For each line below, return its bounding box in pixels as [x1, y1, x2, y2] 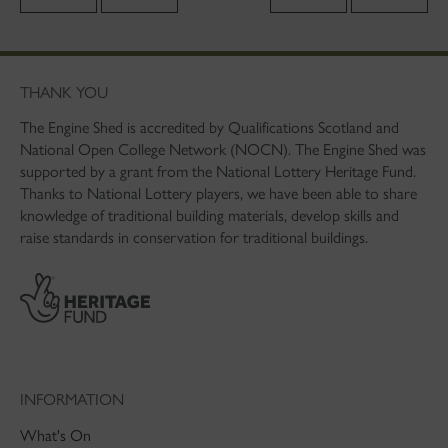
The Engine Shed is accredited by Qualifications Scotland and [19, 117, 399, 137]
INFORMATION [19, 389, 124, 409]
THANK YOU [19, 82, 108, 102]
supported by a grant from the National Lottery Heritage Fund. [19, 161, 416, 181]
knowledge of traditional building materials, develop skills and [19, 205, 399, 225]
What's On [19, 425, 91, 445]
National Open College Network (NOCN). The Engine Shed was [19, 139, 426, 159]
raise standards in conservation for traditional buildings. [19, 227, 368, 247]
